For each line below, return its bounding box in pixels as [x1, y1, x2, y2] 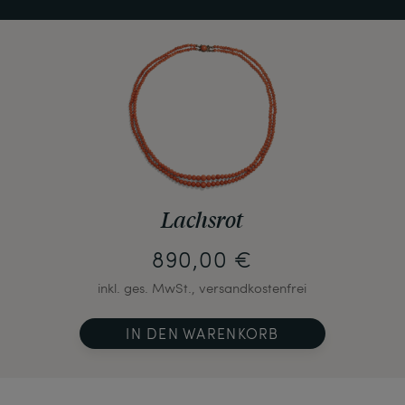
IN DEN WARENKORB [126, 324, 279, 344]
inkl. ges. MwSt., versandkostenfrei [98, 278, 307, 297]
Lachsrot [161, 205, 244, 235]
